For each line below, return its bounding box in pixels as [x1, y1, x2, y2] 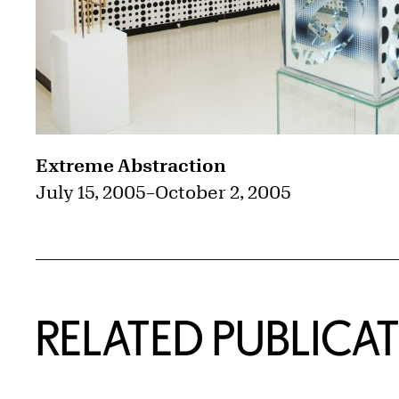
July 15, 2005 [36, 182, 146, 203]
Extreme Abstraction [36, 155, 226, 176]
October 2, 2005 [155, 182, 291, 203]
